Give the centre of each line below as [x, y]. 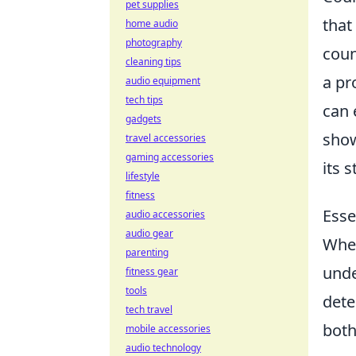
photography [154, 43]
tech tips [144, 100]
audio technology [163, 348]
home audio [152, 23]
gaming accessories [170, 157]
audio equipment [163, 81]
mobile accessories [168, 329]
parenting [147, 252]
